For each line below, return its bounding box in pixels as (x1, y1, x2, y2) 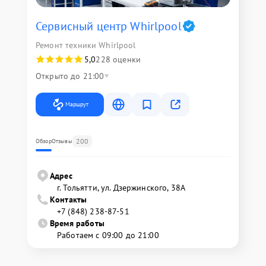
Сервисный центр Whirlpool (36, 18, 182, 34)
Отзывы (51, 137, 72, 145)
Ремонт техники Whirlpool (36, 40, 136, 50)
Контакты (50, 194, 87, 205)
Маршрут (65, 100, 88, 108)
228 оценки (96, 54, 141, 65)
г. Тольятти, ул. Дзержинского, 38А (57, 182, 186, 193)
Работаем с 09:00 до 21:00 (57, 230, 159, 240)
